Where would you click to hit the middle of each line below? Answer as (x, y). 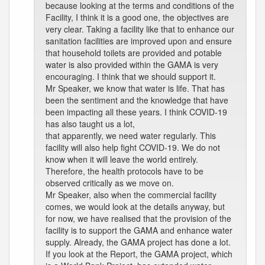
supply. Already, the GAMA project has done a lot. (138, 242)
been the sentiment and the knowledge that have (137, 100)
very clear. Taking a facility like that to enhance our (140, 29)
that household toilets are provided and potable (134, 53)
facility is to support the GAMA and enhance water (139, 230)
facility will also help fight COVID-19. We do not (133, 147)
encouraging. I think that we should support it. (131, 76)
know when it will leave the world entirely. (122, 159)
